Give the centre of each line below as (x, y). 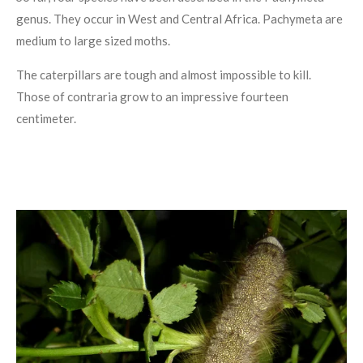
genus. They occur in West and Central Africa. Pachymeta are (179, 19)
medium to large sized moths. (94, 41)
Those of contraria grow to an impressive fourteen (152, 96)
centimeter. (46, 118)
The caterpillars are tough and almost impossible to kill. (164, 75)
